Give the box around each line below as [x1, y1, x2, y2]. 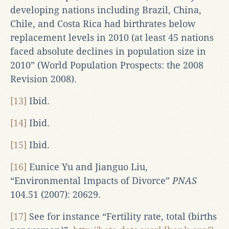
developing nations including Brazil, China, [10, 4, 201, 15]
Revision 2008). [10, 73, 77, 84]
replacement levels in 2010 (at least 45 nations [10, 32, 214, 43]
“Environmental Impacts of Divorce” [10, 175, 172, 186]
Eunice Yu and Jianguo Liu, [27, 161, 148, 172]
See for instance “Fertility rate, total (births [27, 211, 217, 222]
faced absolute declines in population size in [10, 45, 206, 57]
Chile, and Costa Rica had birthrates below [10, 18, 196, 29]
